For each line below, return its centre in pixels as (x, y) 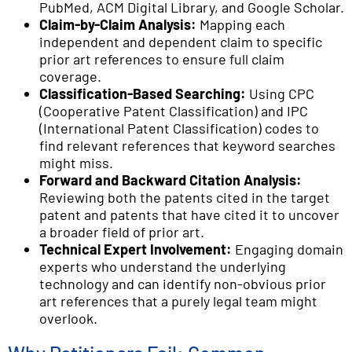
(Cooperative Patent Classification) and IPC (174, 111)
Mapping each (241, 25)
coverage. (70, 77)
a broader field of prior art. (122, 232)
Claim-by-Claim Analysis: (118, 25)
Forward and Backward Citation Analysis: (170, 180)
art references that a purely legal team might (178, 301)
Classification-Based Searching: (143, 94)
